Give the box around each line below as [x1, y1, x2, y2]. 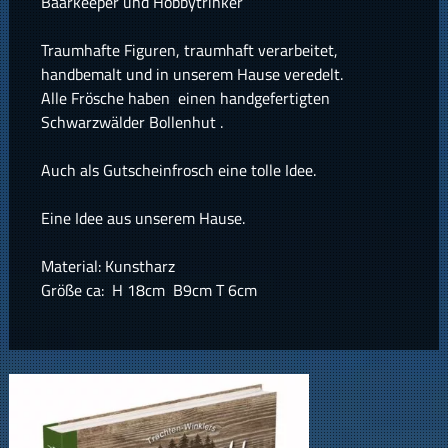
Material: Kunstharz [40, 254, 175, 279]
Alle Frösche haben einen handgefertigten [40, 86, 330, 111]
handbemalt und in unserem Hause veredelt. [40, 62, 343, 87]
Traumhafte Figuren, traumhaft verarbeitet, [40, 38, 338, 63]
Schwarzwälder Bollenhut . [40, 110, 223, 135]
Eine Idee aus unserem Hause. [40, 206, 245, 231]
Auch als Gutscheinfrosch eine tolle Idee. [40, 158, 316, 183]
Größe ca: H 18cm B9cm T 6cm [40, 278, 257, 303]
